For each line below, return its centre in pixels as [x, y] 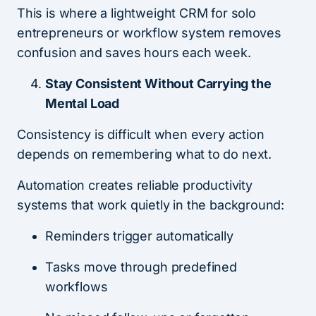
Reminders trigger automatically [139, 236]
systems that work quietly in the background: [151, 205]
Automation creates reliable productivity [135, 185]
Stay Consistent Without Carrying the [158, 83]
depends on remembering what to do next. [144, 154]
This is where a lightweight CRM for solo [136, 13]
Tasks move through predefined [141, 267]
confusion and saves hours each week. [134, 52]
